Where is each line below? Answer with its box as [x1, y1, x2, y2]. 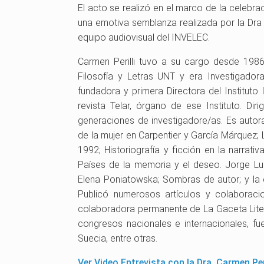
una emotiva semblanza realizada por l [78, 17, 239, 28]
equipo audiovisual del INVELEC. [78, 32, 210, 43]
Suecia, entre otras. [78, 233, 157, 244]
